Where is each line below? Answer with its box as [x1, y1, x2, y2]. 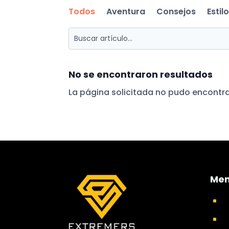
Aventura [106, 6, 146, 18]
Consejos [156, 6, 196, 18]
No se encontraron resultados [68, 68, 213, 81]
